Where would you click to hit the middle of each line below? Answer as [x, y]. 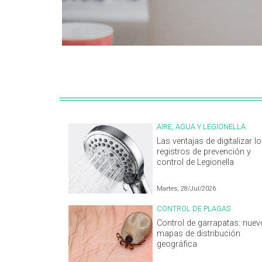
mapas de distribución [199, 233]
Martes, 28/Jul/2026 [187, 188]
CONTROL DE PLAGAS [194, 208]
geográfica [177, 244]
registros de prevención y [204, 151]
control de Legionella [196, 162]
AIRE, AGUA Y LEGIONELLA [201, 126]
